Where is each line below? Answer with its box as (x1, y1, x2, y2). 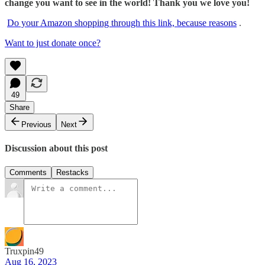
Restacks (56, 168, 89, 177)
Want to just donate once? (5, 37, 101, 48)
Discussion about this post (5, 143, 108, 154)
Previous (21, 119, 51, 129)
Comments (9, 168, 47, 177)
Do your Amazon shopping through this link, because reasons (7, 17, 237, 28)
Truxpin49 (5, 246, 44, 257)
